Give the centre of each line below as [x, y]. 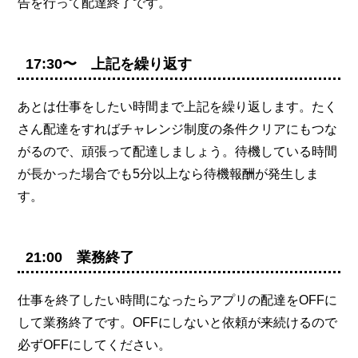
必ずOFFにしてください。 [95, 344]
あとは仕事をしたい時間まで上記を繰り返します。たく [178, 106]
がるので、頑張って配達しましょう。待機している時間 [178, 151]
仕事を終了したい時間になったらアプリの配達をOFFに [178, 300]
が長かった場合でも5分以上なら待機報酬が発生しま [169, 173]
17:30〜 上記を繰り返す [109, 64]
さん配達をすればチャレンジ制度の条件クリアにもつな [178, 129]
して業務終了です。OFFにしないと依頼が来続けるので [178, 322]
